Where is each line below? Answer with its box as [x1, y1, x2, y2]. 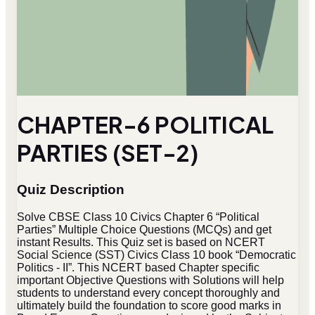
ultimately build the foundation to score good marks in [17, 299, 281, 311]
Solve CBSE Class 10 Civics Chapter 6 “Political [17, 210, 259, 223]
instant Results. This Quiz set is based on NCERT [17, 236, 265, 248]
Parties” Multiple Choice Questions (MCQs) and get [17, 223, 271, 236]
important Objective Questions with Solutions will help [17, 274, 284, 286]
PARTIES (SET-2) [17, 139, 198, 167]
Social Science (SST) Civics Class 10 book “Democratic [17, 248, 296, 261]
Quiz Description [17, 181, 124, 197]
